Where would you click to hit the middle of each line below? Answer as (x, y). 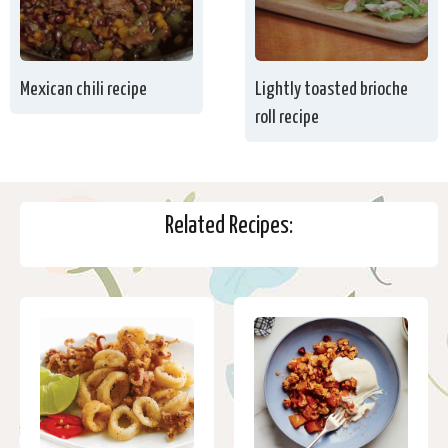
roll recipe (287, 117)
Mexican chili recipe (83, 89)
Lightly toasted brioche (332, 89)
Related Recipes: (229, 226)
